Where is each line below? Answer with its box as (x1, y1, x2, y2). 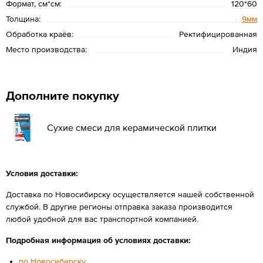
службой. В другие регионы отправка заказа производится (6, 201, 232, 211)
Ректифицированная (179, 29, 257, 39)
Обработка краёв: (6, 29, 73, 39)
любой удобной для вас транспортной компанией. (6, 214, 198, 224)
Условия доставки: (6, 168, 78, 178)
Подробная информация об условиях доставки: (6, 235, 191, 245)
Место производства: (6, 44, 87, 54)
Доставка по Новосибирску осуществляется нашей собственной (6, 189, 254, 199)
